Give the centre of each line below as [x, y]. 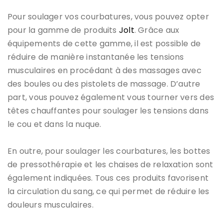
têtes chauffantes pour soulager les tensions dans [108, 111]
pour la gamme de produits [63, 30]
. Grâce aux [157, 30]
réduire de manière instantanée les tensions [96, 57]
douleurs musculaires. [51, 205]
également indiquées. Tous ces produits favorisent [108, 178]
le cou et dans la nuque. [55, 124]
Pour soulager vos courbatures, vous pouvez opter [108, 16]
